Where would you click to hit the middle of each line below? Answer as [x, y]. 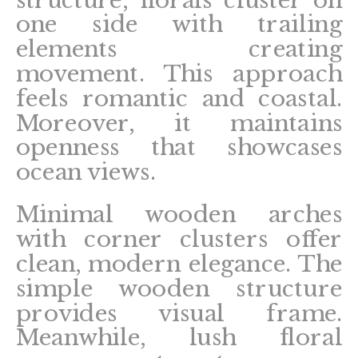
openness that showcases [179, 148]
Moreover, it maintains [179, 123]
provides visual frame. [179, 314]
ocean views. [86, 173]
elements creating [179, 50]
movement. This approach [179, 74]
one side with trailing [179, 25]
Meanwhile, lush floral [179, 338]
